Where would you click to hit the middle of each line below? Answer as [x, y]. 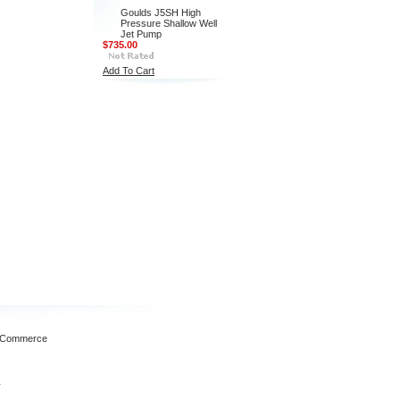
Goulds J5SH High [161, 12]
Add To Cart [129, 71]
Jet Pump [141, 34]
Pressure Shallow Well [169, 23]
